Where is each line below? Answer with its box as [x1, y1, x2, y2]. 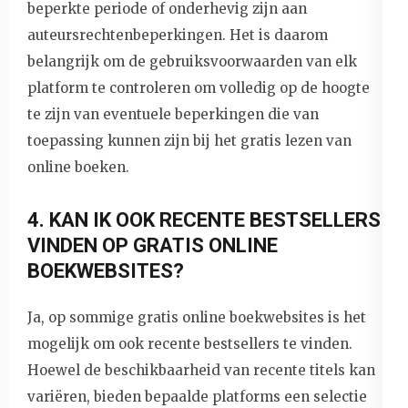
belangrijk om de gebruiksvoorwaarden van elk [27, 52, 357, 70]
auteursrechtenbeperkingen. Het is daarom [27, 25, 328, 44]
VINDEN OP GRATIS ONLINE [27, 233, 278, 257]
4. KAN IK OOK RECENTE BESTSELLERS [27, 208, 381, 231]
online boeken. [27, 158, 129, 176]
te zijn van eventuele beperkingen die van [27, 105, 319, 123]
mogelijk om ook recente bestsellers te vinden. [27, 334, 352, 352]
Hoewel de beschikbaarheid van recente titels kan [27, 361, 375, 379]
